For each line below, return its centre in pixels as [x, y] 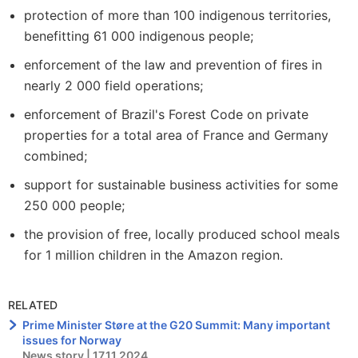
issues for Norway [72, 340]
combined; [56, 156]
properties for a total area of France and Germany [176, 135]
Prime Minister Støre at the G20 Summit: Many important [177, 325]
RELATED [33, 305]
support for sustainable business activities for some [181, 185]
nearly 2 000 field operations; [113, 86]
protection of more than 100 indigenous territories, [177, 15]
